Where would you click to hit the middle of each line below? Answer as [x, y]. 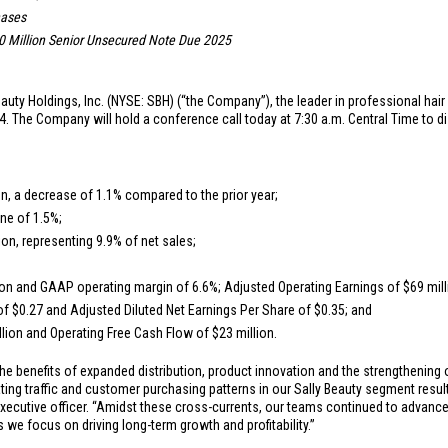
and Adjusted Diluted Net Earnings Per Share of [178, 310]
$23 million [243, 333]
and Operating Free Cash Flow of [117, 333]
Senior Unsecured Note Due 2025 [138, 40]
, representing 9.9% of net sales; [106, 241]
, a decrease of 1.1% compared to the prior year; [143, 195]
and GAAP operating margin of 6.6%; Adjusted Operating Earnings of [208, 287]
